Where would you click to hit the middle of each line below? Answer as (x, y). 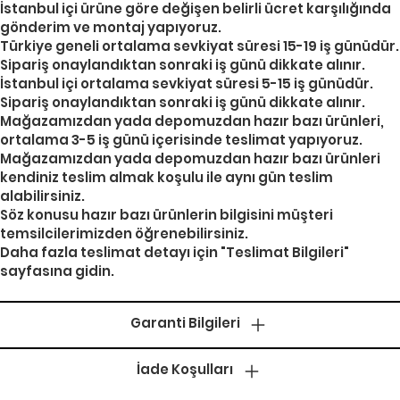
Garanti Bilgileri (185, 323)
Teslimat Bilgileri (285, 253)
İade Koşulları (185, 370)
